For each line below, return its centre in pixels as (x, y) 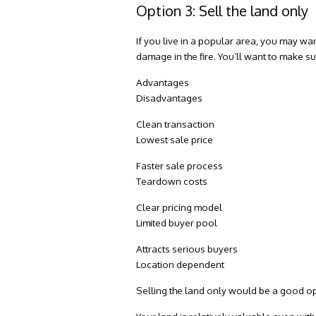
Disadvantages (170, 97)
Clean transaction (176, 123)
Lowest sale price (175, 139)
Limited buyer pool (177, 222)
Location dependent (181, 264)
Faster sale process (180, 165)
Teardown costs (172, 181)
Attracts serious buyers (187, 248)
